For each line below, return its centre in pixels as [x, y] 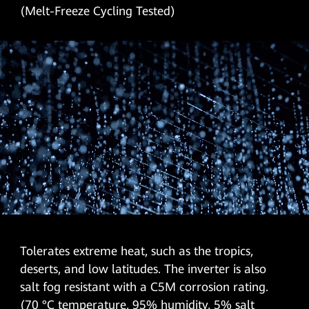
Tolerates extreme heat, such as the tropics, [137, 251]
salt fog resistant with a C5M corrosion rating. [144, 287]
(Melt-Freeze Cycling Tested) [98, 11]
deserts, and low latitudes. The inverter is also [143, 269]
